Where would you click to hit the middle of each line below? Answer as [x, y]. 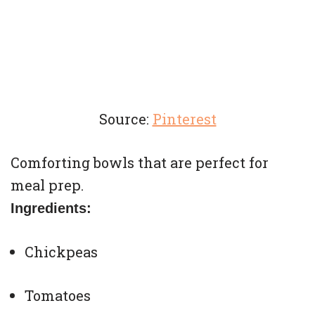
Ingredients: [51, 208]
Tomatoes [58, 295]
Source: [126, 118]
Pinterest [184, 118]
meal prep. [47, 185]
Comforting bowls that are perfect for [140, 162]
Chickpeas [61, 251]
